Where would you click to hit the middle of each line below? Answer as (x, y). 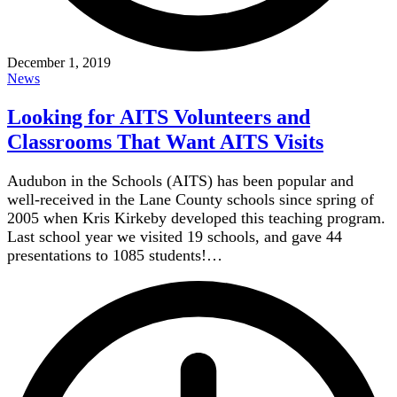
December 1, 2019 (59, 63)
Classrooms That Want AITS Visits (165, 142)
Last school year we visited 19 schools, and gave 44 (175, 237)
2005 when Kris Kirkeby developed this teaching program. (196, 218)
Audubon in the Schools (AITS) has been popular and (180, 181)
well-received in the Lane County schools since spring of (191, 200)
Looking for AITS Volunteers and (159, 117)
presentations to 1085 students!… (115, 256)
